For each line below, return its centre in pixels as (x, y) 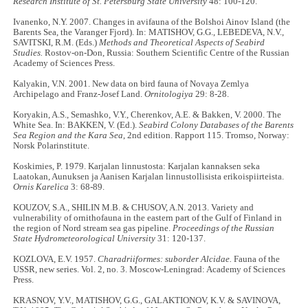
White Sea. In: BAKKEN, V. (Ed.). (76, 125)
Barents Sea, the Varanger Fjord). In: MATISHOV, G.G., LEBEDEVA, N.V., (149, 33)
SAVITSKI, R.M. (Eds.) (56, 43)
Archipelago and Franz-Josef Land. (79, 95)
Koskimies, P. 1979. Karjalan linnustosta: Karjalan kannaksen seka (137, 167)
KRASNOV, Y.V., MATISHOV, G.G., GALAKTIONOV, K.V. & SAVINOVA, (147, 301)
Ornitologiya (169, 95)
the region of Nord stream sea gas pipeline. (93, 229)
